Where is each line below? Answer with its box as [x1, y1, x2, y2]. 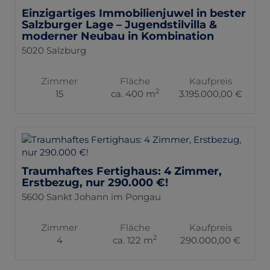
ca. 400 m [110, 87, 155, 99]
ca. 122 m [113, 234, 154, 246]
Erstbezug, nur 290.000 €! [22, 175, 168, 189]
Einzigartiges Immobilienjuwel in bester [22, 6, 246, 20]
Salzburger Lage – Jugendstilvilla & [22, 17, 217, 31]
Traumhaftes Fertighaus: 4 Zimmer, [22, 164, 222, 178]
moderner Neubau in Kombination [22, 29, 214, 43]
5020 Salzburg [22, 44, 86, 56]
